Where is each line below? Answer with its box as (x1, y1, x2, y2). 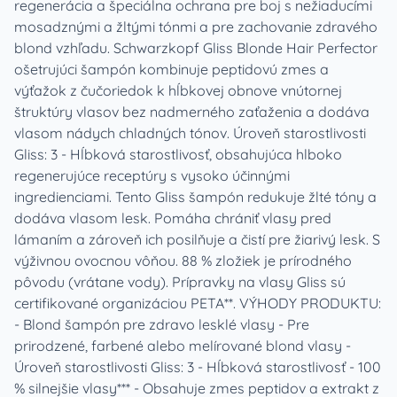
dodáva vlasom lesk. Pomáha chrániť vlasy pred (14, 209, 331, 227)
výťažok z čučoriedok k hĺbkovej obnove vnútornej (14, 82, 342, 99)
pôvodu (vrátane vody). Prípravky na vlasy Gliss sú (14, 273, 346, 291)
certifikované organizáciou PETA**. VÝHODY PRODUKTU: (14, 294, 381, 312)
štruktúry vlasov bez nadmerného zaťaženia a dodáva (14, 103, 370, 121)
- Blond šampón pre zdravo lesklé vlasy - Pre (14, 315, 309, 333)
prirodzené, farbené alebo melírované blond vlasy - (14, 337, 351, 354)
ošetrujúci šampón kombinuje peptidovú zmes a (14, 60, 329, 78)
